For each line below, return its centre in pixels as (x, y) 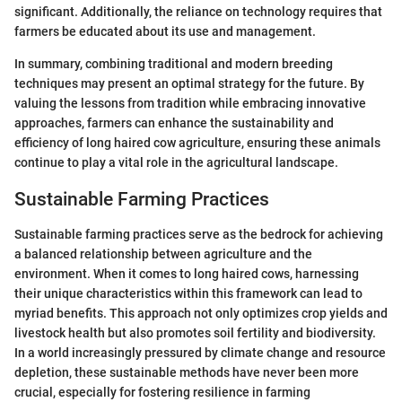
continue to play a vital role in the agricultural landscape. (176, 162)
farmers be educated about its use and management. (165, 31)
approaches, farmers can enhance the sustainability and (174, 123)
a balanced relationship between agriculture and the (163, 253)
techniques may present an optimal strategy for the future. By (189, 83)
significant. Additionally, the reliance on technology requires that (198, 12)
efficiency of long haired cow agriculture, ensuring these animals (197, 143)
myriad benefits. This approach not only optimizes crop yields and (201, 313)
